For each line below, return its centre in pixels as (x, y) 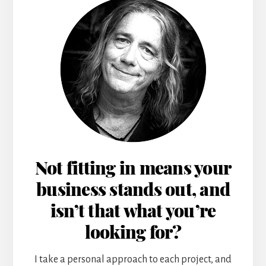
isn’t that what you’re (133, 213)
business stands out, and (133, 192)
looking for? (133, 235)
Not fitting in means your (133, 170)
